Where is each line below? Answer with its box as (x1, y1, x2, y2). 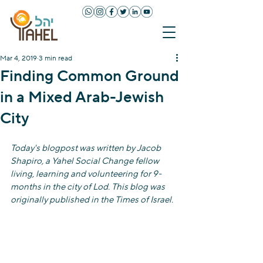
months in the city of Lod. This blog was (11, 181, 167, 193)
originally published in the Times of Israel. (11, 194, 173, 205)
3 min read (39, 54, 72, 63)
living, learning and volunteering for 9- (11, 168, 161, 180)
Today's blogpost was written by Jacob (11, 143, 163, 154)
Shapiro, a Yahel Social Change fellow (11, 156, 161, 167)
